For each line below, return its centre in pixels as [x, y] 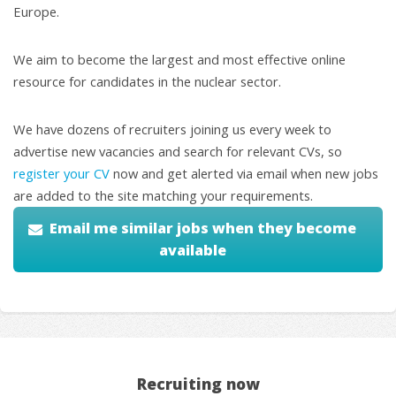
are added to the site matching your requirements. [163, 196]
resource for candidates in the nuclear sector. [147, 81]
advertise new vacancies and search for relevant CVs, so [178, 152]
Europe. [36, 11]
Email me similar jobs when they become [203, 228]
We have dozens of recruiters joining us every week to [172, 129]
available [192, 251]
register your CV [61, 174]
